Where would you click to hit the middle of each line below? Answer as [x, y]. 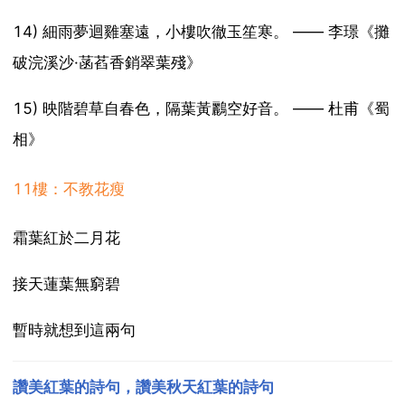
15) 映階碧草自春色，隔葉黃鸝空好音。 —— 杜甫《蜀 [201, 109]
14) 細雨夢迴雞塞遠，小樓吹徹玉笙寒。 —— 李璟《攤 [201, 32]
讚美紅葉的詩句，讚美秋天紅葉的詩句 [143, 387]
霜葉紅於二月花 [66, 238]
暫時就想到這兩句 [74, 330]
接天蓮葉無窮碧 [66, 284]
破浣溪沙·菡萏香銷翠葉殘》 [107, 63]
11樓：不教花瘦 [68, 188]
